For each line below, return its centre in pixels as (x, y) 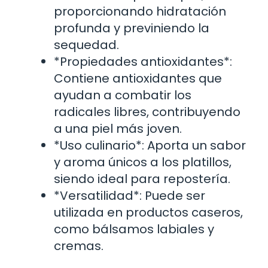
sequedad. (86, 45)
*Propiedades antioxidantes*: (143, 61)
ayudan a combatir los (123, 95)
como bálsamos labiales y (134, 229)
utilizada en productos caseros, (148, 212)
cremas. (79, 246)
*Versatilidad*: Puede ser (130, 195)
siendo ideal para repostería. (142, 179)
